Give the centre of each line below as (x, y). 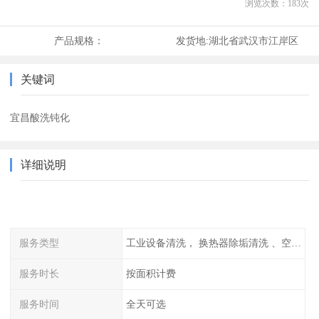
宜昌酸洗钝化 (40, 118)
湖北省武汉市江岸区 (253, 41)
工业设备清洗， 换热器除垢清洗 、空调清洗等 (296, 243)
